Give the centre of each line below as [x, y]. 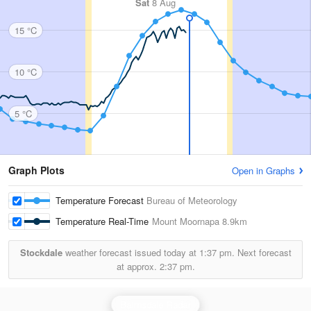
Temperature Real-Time [104, 221]
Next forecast [263, 252]
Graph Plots [36, 170]
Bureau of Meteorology [192, 200]
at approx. [138, 266]
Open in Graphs [263, 170]
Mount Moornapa [186, 221]
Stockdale [41, 252]
